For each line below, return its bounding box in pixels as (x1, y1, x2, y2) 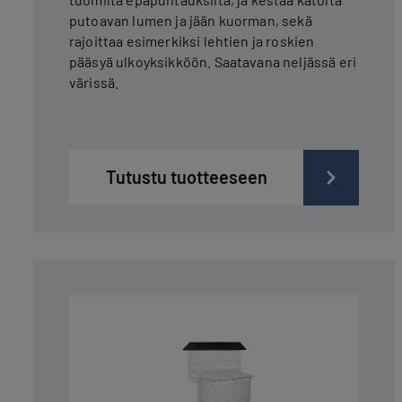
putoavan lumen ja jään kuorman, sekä (69, 11, 312, 29)
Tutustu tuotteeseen (105, 165, 267, 188)
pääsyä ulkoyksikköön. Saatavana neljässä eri (69, 52, 357, 70)
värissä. (69, 73, 119, 91)
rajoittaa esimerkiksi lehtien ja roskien (69, 31, 315, 49)
